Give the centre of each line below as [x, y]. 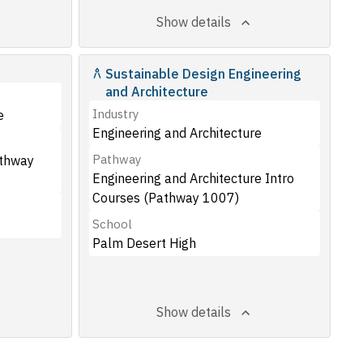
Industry [116, 114]
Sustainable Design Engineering [204, 74]
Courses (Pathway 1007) [166, 198]
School [113, 224]
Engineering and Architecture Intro [194, 178]
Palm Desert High [145, 243]
